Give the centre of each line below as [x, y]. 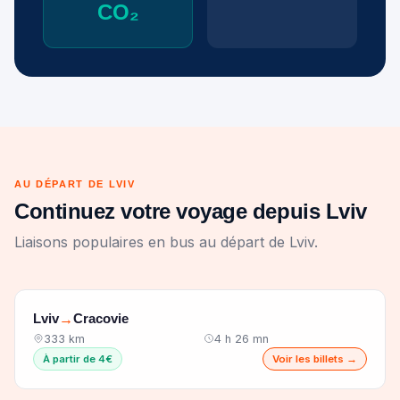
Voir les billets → [315, 358]
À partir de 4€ [78, 358]
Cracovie [101, 319]
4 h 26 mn [242, 338]
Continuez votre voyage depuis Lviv [191, 211]
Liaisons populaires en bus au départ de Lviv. [166, 242]
